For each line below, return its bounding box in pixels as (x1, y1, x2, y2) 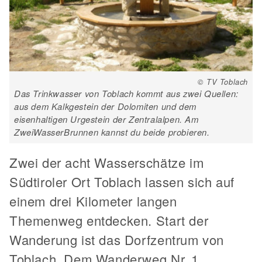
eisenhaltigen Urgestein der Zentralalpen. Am (14, 113, 199, 126)
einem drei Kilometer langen (9, 192, 177, 211)
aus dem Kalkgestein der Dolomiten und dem (14, 100, 196, 113)
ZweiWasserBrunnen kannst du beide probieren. (14, 126, 210, 139)
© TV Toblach (197, 76, 248, 88)
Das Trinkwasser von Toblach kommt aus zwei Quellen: (14, 87, 239, 100)
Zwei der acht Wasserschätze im (9, 153, 204, 172)
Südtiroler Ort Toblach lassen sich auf (9, 173, 235, 191)
